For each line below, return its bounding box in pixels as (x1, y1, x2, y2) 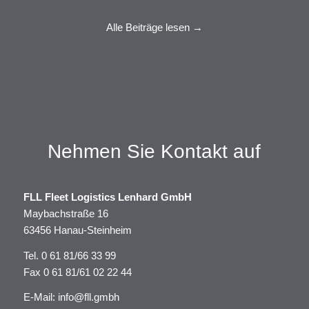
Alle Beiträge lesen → (106, 21, 203, 34)
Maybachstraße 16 (23, 207, 108, 219)
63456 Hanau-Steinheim (23, 223, 132, 236)
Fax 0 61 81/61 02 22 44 (23, 266, 132, 278)
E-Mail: (23, 291, 58, 303)
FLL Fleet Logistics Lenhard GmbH (23, 190, 192, 203)
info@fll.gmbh (57, 291, 119, 303)
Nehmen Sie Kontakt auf (48, 141, 261, 163)
